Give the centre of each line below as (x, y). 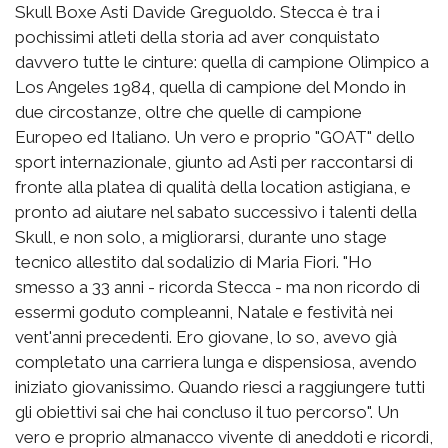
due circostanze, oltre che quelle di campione (188, 111)
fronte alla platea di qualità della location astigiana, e (213, 186)
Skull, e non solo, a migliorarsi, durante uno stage (201, 236)
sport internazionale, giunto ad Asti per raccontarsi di (214, 161)
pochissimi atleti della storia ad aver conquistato (197, 36)
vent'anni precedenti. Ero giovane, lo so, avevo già (206, 336)
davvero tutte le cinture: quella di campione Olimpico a (222, 61)
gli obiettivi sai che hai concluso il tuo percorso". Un (207, 411)
